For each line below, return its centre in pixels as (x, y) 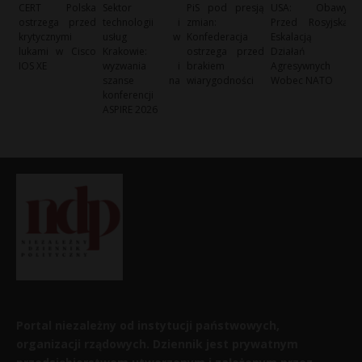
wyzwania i (141, 66)
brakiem (206, 66)
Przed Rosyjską (309, 23)
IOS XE (33, 66)
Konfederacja (218, 37)
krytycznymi (45, 37)
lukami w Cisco (57, 52)
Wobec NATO (302, 81)
